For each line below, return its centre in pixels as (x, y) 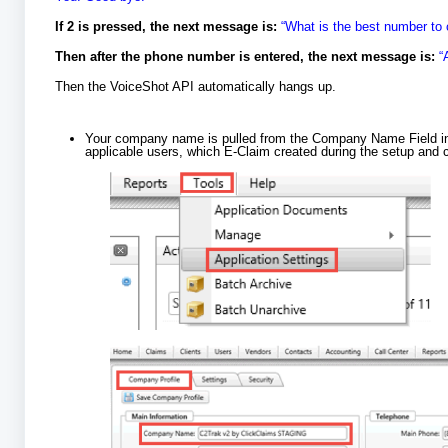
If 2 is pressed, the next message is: (166, 27)
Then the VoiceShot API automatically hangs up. (196, 87)
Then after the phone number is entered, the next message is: (247, 57)
